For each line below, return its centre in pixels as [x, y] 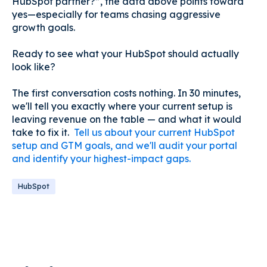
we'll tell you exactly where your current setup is [122, 106]
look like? [34, 67]
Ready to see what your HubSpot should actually [125, 54]
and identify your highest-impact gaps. [101, 159]
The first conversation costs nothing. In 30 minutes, [126, 93]
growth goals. [45, 27]
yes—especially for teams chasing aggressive [116, 14]
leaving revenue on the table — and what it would [127, 119]
